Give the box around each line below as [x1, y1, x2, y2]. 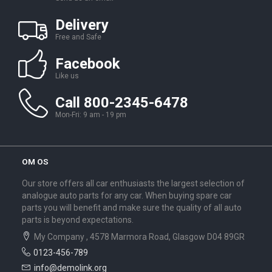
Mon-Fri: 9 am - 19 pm [55, 110, 126, 120]
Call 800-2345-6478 [55, 94, 188, 112]
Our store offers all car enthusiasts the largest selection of [22, 178, 245, 188]
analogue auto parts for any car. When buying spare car [22, 190, 232, 200]
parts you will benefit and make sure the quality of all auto [22, 202, 242, 212]
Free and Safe [55, 33, 101, 42]
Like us [55, 72, 79, 81]
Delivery [55, 16, 109, 34]
